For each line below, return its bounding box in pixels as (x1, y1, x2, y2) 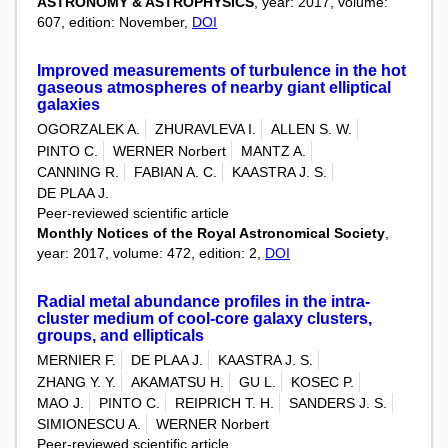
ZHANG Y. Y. (37, 373, 116, 390)
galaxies (37, 96, 100, 113)
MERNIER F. (37, 352, 116, 369)
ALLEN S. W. (271, 121, 352, 138)
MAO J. (37, 395, 84, 412)
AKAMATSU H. (131, 373, 224, 390)
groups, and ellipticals (37, 327, 204, 345)
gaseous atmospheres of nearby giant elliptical (37, 79, 391, 96)
